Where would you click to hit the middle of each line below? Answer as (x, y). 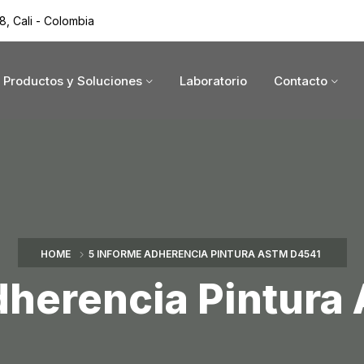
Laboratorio (214, 80)
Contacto (301, 80)
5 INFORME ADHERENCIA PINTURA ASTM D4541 (204, 254)
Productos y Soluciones (72, 80)
